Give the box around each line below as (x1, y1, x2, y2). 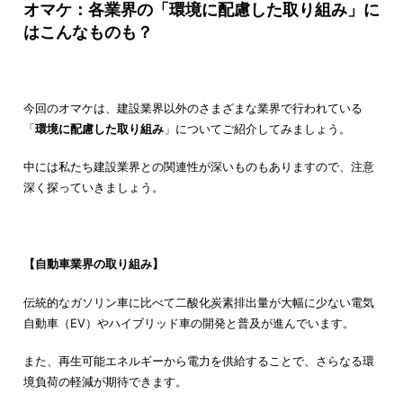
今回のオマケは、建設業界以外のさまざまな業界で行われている (22, 100, 363, 115)
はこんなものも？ (22, 22, 153, 42)
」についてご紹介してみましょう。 (163, 121, 351, 136)
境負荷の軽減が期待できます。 (22, 374, 187, 390)
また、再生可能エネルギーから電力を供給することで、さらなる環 (22, 354, 374, 369)
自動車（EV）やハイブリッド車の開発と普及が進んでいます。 (22, 315, 354, 330)
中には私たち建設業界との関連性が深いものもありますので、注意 (22, 159, 374, 175)
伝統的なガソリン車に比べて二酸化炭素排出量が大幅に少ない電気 (22, 294, 374, 309)
